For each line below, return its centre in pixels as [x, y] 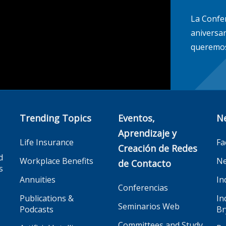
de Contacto [145, 163]
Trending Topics [55, 118]
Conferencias [143, 187]
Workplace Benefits [56, 161]
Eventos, [136, 118]
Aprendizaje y [147, 133]
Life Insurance [47, 142]
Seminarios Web [149, 206]
